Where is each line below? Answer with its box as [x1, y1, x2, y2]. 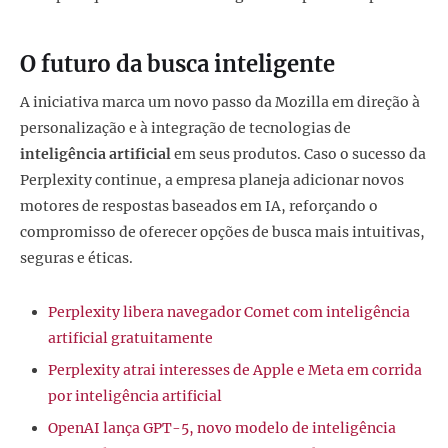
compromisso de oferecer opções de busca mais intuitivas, [20, 222, 425, 241]
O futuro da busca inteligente [20, 50, 335, 79]
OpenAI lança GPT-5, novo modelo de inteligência [48, 418, 396, 437]
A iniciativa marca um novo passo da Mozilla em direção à [20, 92, 420, 111]
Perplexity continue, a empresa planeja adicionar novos [20, 170, 404, 189]
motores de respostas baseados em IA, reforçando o [20, 196, 378, 215]
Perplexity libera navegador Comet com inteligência [48, 302, 410, 321]
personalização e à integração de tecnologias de [20, 118, 351, 137]
